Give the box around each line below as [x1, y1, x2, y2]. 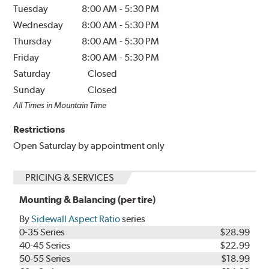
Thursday [13, 35, 52, 47]
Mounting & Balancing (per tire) [19, 193, 156, 205]
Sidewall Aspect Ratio [31, 213, 121, 225]
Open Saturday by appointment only [13, 139, 165, 151]
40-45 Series [19, 239, 71, 251]
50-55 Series [19, 252, 71, 264]
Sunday [13, 83, 46, 95]
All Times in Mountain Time [13, 100, 107, 110]
